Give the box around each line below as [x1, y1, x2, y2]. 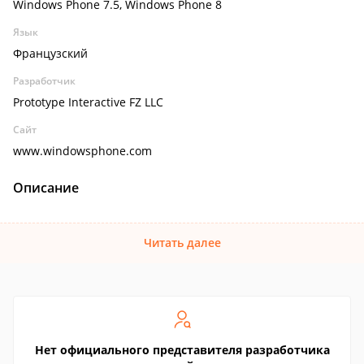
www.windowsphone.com [13, 143, 152, 158]
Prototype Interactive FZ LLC [13, 94, 163, 110]
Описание [13, 179, 79, 197]
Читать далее [143, 235, 221, 250]
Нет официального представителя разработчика [34, 342, 330, 357]
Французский [13, 45, 88, 61]
